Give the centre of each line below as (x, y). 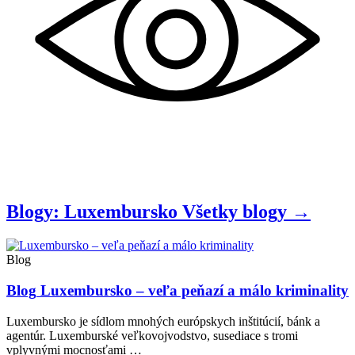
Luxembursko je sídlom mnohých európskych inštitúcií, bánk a (163, 321)
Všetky (212, 212)
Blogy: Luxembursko (92, 212)
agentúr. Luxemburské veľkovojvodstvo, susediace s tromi (152, 335)
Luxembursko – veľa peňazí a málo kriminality (193, 290)
